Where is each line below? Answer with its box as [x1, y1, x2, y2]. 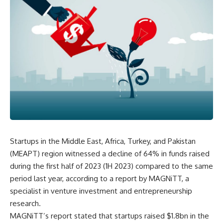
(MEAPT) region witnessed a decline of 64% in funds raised [10, 149, 210, 158]
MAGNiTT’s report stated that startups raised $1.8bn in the [10, 211, 209, 221]
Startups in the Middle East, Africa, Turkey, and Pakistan [10, 136, 196, 146]
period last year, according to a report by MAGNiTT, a [10, 174, 189, 183]
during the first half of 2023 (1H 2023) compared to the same [10, 161, 213, 171]
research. [10, 199, 41, 208]
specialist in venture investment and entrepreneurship [10, 186, 192, 196]
